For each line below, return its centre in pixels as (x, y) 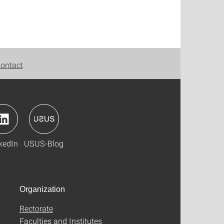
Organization (42, 189)
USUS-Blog (44, 143)
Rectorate (36, 208)
